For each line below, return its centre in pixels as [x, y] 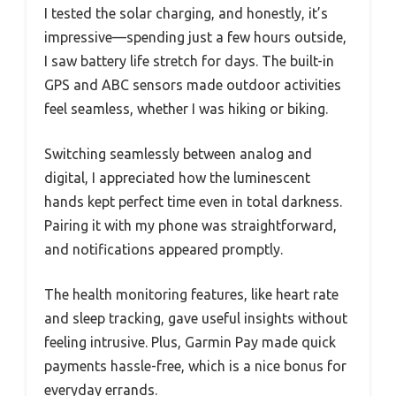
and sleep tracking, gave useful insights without [196, 318]
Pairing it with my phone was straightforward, [190, 225]
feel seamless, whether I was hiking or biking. [186, 108]
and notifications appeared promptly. [164, 249]
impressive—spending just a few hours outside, [195, 37]
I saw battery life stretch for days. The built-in [189, 61]
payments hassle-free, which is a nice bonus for [195, 366]
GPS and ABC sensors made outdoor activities [193, 84]
